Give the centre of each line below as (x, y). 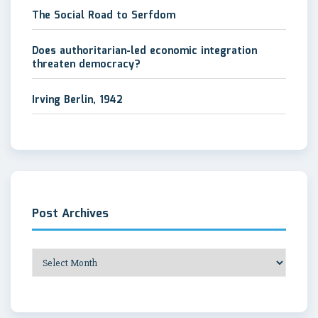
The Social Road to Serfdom (104, 15)
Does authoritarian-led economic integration (144, 51)
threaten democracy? (86, 64)
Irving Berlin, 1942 (77, 100)
